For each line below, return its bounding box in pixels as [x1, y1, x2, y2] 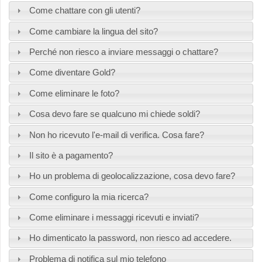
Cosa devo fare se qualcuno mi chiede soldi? [29, 109, 200, 119]
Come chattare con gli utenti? [29, 5, 140, 16]
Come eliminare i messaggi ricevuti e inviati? [29, 212, 199, 223]
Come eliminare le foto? [29, 88, 119, 98]
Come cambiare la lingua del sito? [29, 26, 158, 36]
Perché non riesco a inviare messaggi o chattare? [29, 47, 218, 57]
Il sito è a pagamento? [29, 150, 113, 160]
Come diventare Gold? [29, 67, 115, 78]
